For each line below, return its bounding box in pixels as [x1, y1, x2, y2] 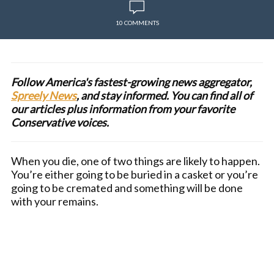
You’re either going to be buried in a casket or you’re [11, 168, 258, 181]
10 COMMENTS [115, 19, 159, 26]
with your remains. [11, 194, 98, 208]
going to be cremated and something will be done [11, 181, 243, 194]
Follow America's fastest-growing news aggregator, [11, 75, 252, 89]
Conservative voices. [11, 116, 111, 129]
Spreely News [11, 89, 76, 102]
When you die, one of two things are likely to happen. [11, 154, 260, 168]
